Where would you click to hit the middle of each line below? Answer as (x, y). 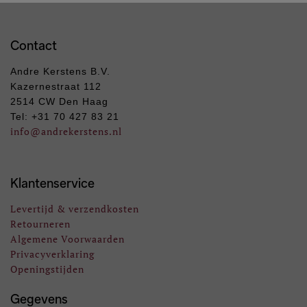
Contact (34, 46)
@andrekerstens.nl (76, 132)
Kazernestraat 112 (56, 87)
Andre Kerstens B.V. (60, 72)
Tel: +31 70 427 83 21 (65, 117)
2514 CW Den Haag (59, 102)
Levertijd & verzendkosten (75, 209)
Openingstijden (47, 269)
